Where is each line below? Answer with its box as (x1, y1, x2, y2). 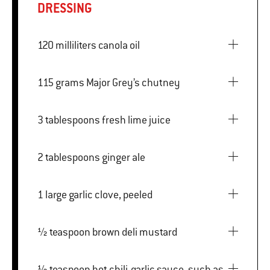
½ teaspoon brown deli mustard (92, 225, 177, 239)
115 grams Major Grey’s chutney (86, 75, 180, 89)
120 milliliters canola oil (98, 38, 140, 52)
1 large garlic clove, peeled (45, 187, 152, 201)
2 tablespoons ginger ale (102, 150, 145, 164)
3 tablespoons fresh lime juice (102, 113, 171, 127)
